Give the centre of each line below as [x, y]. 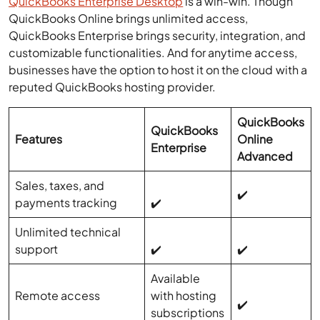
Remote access [58, 296]
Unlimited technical [68, 232]
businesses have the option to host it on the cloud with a [158, 70]
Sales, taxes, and [60, 186]
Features [39, 139]
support [37, 249]
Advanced [265, 156]
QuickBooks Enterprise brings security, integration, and [157, 36]
